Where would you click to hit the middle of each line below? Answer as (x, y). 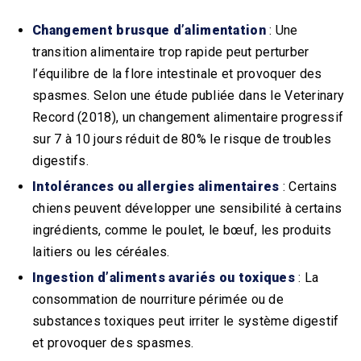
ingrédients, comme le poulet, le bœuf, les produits (182, 230)
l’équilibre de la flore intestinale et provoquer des (177, 73)
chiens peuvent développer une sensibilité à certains (187, 208)
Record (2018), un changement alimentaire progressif (188, 117)
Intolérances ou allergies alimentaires (156, 186)
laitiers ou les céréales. (101, 251)
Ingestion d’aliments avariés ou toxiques (164, 277)
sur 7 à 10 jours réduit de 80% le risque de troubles (182, 139)
